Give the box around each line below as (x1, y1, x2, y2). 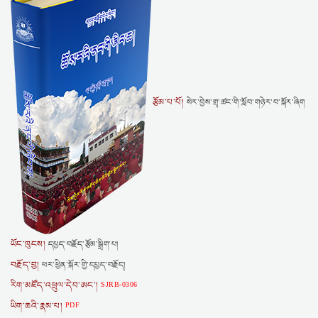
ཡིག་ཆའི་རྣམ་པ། (11, 299, 63, 313)
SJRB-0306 (98, 280, 138, 288)
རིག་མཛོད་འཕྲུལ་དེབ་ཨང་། (11, 278, 99, 292)
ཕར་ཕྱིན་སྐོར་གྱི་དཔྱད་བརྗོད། (39, 258, 126, 271)
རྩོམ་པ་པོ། (153, 95, 185, 109)
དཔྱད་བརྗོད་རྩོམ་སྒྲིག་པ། (45, 238, 119, 251)
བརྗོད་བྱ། (11, 258, 40, 272)
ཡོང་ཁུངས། (11, 237, 46, 251)
